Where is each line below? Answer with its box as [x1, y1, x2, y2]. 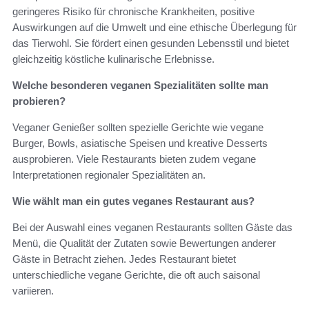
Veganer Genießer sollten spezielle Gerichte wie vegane [12, 121, 263, 133]
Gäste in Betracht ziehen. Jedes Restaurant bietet [12, 252, 236, 265]
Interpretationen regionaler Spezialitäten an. [12, 168, 206, 181]
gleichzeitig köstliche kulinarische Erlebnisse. [12, 52, 215, 65]
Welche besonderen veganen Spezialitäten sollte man [12, 79, 268, 91]
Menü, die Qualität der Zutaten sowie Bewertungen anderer [12, 237, 276, 249]
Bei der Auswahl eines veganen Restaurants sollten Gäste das [12, 221, 292, 233]
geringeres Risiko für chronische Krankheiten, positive [12, 5, 255, 17]
